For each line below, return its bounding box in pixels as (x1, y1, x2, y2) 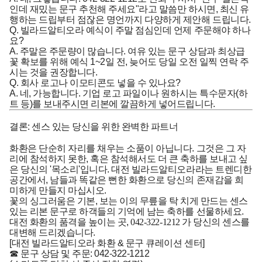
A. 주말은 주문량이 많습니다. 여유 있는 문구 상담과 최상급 (9, 46, 245, 56)
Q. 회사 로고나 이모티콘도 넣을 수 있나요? (9, 77, 181, 88)
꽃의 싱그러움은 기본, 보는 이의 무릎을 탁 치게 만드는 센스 (9, 195, 248, 206)
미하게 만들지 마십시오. (9, 185, 106, 195)
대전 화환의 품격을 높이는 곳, (9, 216, 131, 227)
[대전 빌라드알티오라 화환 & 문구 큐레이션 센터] (9, 237, 205, 248)
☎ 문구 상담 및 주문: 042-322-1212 (9, 248, 150, 258)
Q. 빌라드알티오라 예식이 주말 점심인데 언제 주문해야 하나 (9, 25, 251, 35)
